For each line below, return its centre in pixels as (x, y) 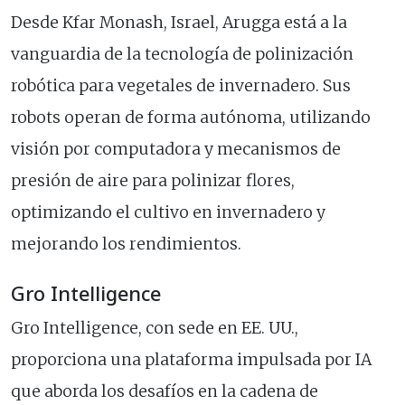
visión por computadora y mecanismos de (176, 150)
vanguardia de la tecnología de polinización (182, 55)
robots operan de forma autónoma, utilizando (191, 118)
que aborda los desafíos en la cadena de (165, 392)
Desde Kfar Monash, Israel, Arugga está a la (179, 23)
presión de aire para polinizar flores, (153, 181)
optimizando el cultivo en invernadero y (168, 213)
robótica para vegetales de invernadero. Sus (181, 86)
